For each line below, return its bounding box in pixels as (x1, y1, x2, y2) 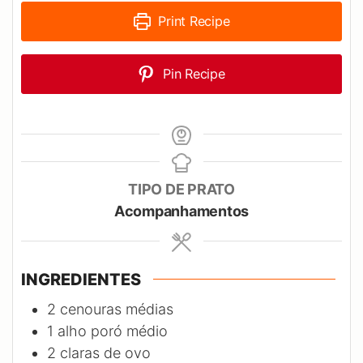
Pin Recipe (159, 65, 225, 82)
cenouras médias (60, 300, 173, 318)
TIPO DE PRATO (128, 180, 235, 198)
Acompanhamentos (113, 202, 250, 220)
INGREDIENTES (21, 269, 141, 289)
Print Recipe (154, 12, 230, 29)
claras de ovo (60, 344, 151, 361)
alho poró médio (58, 322, 168, 340)
